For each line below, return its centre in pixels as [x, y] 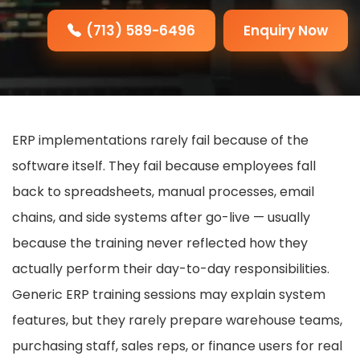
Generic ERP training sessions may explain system [169, 295]
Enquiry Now [286, 30]
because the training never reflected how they [160, 243]
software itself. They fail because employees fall [164, 166]
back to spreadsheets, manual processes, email [163, 192]
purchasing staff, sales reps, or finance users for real [177, 346]
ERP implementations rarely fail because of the [160, 141]
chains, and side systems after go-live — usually [161, 218]
